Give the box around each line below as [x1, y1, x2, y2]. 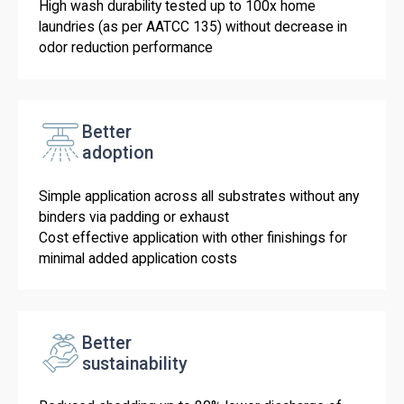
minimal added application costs [39, 249, 238, 267]
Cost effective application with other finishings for [39, 228, 348, 246]
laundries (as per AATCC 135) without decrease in [39, 17, 348, 35]
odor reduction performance [39, 38, 214, 56]
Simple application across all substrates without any [39, 187, 360, 205]
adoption [81, 142, 153, 164]
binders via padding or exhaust [39, 207, 230, 225]
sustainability [81, 353, 188, 375]
